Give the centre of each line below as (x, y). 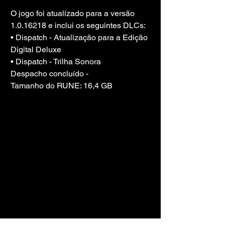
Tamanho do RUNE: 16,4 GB (62, 86)
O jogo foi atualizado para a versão (74, 14)
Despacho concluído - (49, 74)
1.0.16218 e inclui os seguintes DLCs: (78, 26)
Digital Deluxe (36, 50)
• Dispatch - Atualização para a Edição (80, 38)
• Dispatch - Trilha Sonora (56, 62)
